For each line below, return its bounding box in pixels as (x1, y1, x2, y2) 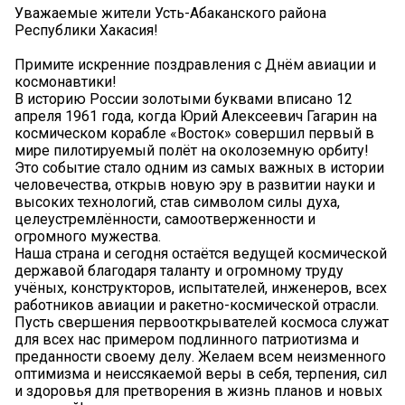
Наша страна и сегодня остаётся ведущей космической (14, 244, 387, 262)
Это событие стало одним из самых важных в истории (14, 158, 384, 176)
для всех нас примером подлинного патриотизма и (14, 330, 359, 348)
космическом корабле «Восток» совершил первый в (14, 124, 374, 142)
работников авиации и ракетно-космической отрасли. (14, 296, 379, 314)
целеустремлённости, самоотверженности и (14, 210, 316, 228)
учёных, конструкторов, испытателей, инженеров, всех (14, 278, 387, 297)
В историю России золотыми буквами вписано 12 (14, 89, 353, 108)
